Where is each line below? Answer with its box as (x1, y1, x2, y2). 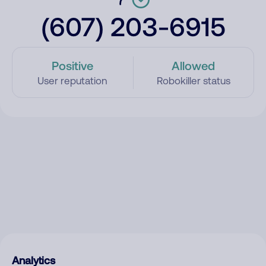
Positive (52, 58, 94, 72)
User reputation (37, 75, 108, 87)
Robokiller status (156, 75, 230, 87)
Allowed (172, 58, 216, 72)
